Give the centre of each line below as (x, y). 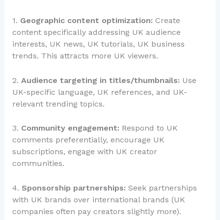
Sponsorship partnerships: (73, 188)
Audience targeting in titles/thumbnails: (100, 80)
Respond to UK (148, 128)
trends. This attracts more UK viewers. (85, 55)
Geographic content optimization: (86, 20)
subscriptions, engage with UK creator (84, 152)
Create (166, 20)
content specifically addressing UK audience (96, 32)
